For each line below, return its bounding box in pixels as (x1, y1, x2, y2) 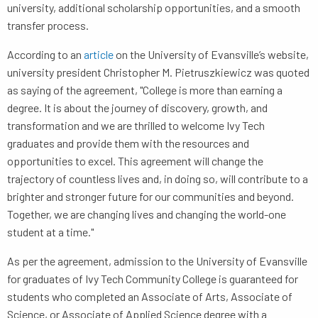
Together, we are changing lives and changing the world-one (7, 207, 286, 221)
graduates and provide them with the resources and (7, 136, 249, 150)
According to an (7, 48, 84, 62)
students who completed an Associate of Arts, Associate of (7, 290, 292, 304)
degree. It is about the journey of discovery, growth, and (7, 101, 268, 115)
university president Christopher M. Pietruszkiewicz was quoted (7, 65, 309, 79)
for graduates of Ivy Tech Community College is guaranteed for (7, 272, 298, 286)
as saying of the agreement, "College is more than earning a (7, 83, 283, 97)
